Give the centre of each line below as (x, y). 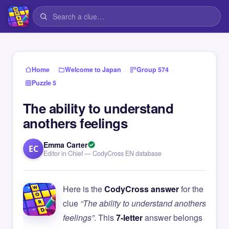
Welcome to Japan (93, 70)
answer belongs (173, 217)
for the (191, 189)
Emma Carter (65, 145)
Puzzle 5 (44, 83)
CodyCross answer (142, 189)
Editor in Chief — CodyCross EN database (102, 153)
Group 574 (153, 70)
